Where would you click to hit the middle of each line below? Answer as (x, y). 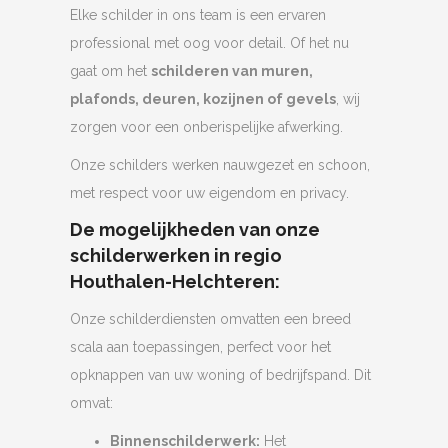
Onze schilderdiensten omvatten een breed (210, 319)
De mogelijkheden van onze (195, 230)
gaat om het (110, 71)
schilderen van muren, (232, 71)
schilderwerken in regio (176, 256)
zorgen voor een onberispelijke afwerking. (206, 127)
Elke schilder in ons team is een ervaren (198, 15)
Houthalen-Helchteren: (175, 282)
